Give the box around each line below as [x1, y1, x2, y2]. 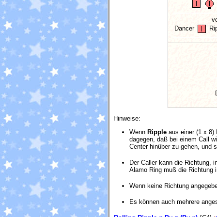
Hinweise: [113, 114, 140, 122]
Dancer [174, 25, 196, 32]
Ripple [147, 128, 167, 136]
